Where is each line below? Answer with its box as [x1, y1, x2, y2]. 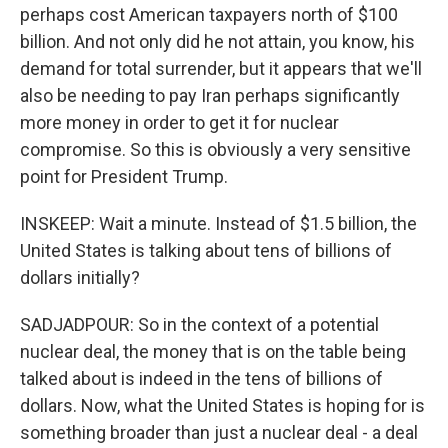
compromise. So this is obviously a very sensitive [20, 139, 411, 160]
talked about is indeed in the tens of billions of [20, 368, 383, 389]
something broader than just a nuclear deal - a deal [20, 422, 418, 443]
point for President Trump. [20, 166, 228, 187]
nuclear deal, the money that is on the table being [20, 341, 406, 362]
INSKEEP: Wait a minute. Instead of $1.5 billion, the [20, 213, 417, 234]
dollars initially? [20, 267, 140, 288]
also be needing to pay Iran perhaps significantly [20, 85, 400, 106]
